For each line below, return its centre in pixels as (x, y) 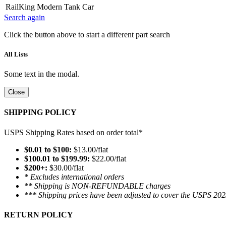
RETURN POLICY (39, 215)
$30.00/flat (66, 167)
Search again (24, 17)
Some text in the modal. (42, 74)
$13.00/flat (90, 149)
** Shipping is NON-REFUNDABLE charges (97, 186)
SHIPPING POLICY (40, 112)
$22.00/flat (108, 158)
